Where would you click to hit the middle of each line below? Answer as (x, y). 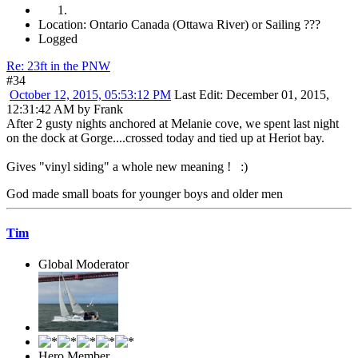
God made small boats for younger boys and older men (145, 193)
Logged (58, 38)
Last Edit (197, 94)
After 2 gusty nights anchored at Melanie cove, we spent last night (173, 123)
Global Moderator (84, 265)
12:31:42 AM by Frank (65, 109)
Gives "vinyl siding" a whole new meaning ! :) (127, 166)
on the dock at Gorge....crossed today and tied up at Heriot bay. (165, 137)
